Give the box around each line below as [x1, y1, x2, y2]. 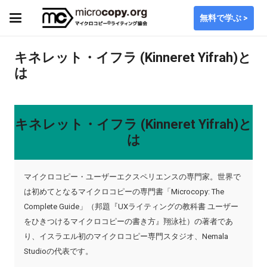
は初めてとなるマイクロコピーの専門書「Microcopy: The [24, 187, 224, 196]
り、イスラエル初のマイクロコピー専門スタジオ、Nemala [24, 232, 228, 241]
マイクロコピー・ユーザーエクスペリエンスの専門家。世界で [24, 172, 241, 181]
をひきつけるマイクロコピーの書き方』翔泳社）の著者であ [24, 217, 233, 226]
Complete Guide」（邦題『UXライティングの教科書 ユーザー [24, 202, 238, 211]
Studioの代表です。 [24, 247, 93, 256]
